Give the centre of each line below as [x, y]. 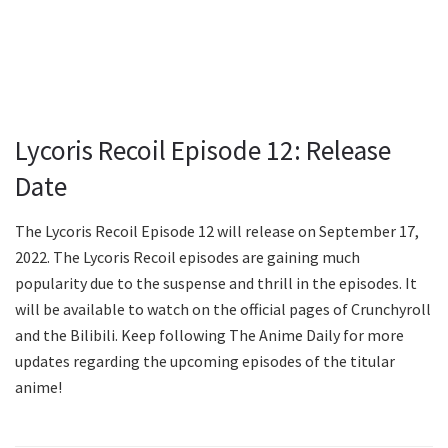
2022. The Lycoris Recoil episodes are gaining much [187, 256]
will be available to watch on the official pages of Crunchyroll [223, 308]
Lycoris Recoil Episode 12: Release [203, 150]
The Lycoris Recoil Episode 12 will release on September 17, [217, 230]
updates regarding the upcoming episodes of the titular [205, 360]
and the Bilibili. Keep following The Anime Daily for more [209, 334]
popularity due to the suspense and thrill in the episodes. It [216, 282]
